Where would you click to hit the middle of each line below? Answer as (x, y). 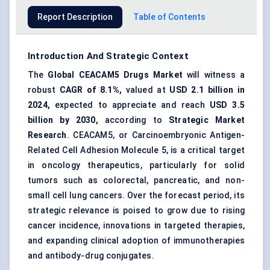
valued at (146, 90)
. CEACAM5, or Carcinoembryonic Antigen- (155, 135)
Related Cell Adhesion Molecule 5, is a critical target (136, 150)
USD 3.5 (227, 105)
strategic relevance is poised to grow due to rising (136, 211)
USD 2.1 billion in (207, 90)
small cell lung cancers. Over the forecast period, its (136, 196)
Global (61, 75)
